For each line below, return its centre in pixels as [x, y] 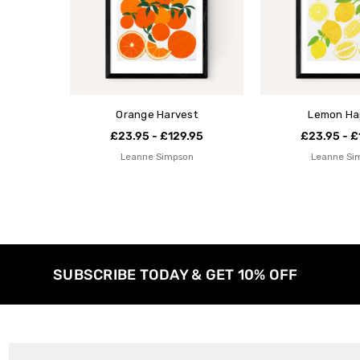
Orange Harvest [157, 115]
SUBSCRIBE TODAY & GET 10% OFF [176, 274]
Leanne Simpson [157, 157]
